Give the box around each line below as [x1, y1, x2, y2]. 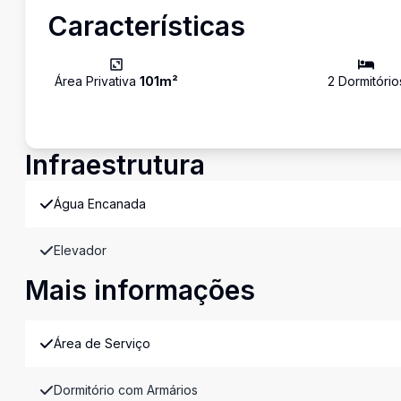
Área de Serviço [54, 336, 150, 351]
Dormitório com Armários [54, 382, 198, 397]
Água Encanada [54, 196, 146, 211]
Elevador [54, 243, 107, 258]
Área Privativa [55, 73, 140, 89]
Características [47, 10, 245, 42]
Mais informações [25, 274, 255, 306]
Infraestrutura [25, 149, 205, 181]
